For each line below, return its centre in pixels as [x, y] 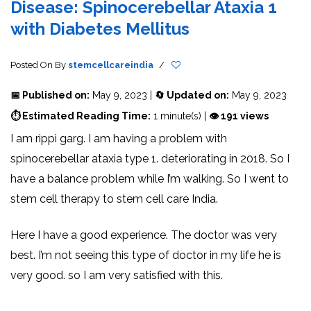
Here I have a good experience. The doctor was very [144, 235]
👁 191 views [239, 116]
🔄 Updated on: [192, 95]
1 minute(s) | [180, 116]
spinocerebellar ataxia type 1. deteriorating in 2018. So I [150, 158]
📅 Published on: [50, 95]
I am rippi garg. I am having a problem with [119, 138]
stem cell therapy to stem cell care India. [114, 199]
